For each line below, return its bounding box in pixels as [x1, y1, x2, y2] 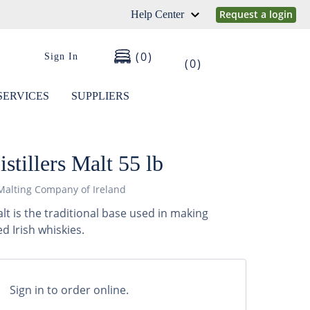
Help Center [131, 8, 184, 20]
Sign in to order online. [9, 282, 129, 298]
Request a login [219, 8, 293, 21]
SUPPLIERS [71, 90, 129, 102]
